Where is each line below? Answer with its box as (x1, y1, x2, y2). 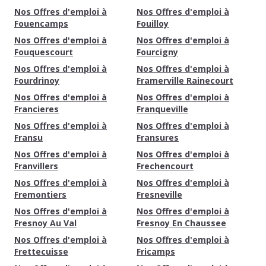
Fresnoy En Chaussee (137, 217, 226, 229)
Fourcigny (137, 46, 178, 58)
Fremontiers (14, 189, 66, 200)
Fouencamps (14, 18, 68, 29)
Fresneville (137, 189, 182, 200)
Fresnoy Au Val (14, 217, 77, 229)
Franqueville (137, 103, 188, 115)
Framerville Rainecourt (137, 75, 233, 86)
